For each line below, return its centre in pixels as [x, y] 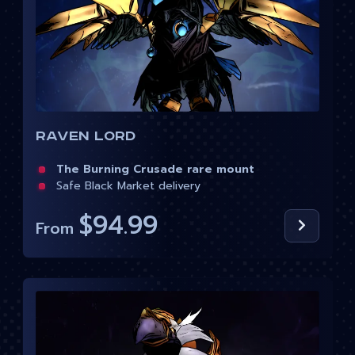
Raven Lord [86, 136]
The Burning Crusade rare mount [151, 169]
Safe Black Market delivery [124, 185]
